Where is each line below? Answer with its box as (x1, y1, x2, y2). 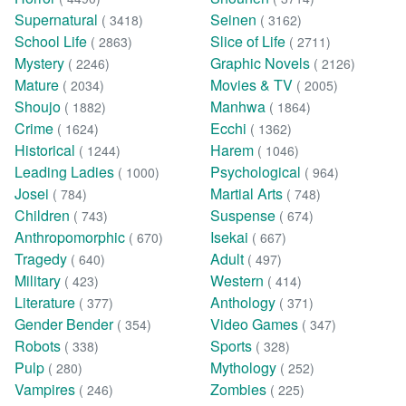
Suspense (209, 205, 279, 227)
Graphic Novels (209, 53, 314, 74)
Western (209, 270, 267, 292)
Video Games (209, 314, 302, 335)
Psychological (209, 161, 304, 183)
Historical (14, 140, 79, 161)
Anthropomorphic (14, 227, 129, 248)
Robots (14, 335, 64, 357)
